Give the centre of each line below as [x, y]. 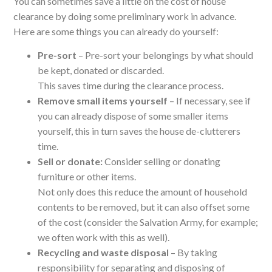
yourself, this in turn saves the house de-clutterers [139, 131]
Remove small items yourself [103, 101]
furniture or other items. [87, 177]
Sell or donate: [70, 161]
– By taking [193, 253]
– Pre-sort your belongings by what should [165, 55]
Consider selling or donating [162, 161]
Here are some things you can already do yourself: [116, 32]
